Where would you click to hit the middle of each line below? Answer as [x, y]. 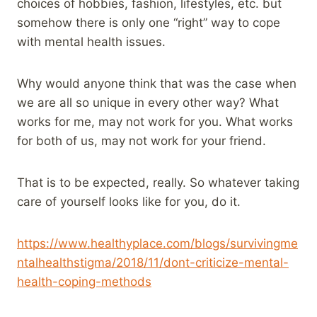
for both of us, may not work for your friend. [142, 140]
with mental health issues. [91, 41]
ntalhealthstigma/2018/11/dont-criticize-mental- [153, 262]
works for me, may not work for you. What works [155, 121]
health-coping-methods [84, 281]
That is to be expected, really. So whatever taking [158, 182]
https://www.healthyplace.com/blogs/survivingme [157, 243]
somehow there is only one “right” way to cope [149, 22]
